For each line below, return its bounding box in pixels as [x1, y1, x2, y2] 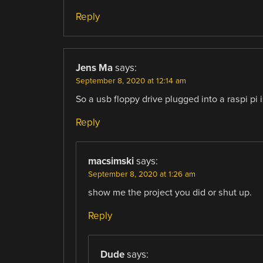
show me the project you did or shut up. [87, 186, 252, 198]
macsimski [87, 154, 134, 167]
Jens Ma [75, 61, 113, 74]
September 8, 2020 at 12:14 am [75, 76, 186, 86]
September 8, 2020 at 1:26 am [87, 169, 195, 179]
